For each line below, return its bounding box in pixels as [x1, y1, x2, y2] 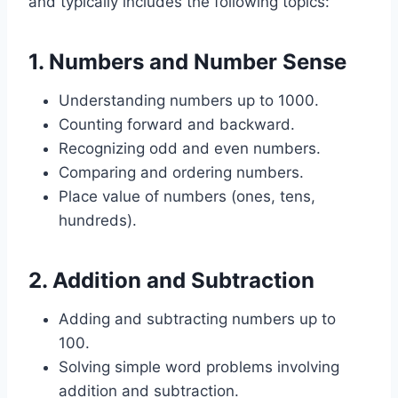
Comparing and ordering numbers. [59, 163, 304, 181]
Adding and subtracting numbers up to [59, 310, 336, 328]
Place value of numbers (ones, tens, [59, 187, 315, 205]
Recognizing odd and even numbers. [59, 139, 321, 157]
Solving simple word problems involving [59, 358, 339, 376]
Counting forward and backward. [59, 115, 295, 133]
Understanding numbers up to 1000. [59, 92, 319, 109]
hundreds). [59, 211, 137, 229]
